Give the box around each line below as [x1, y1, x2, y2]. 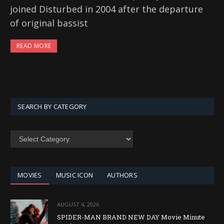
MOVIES [17, 170, 42, 180]
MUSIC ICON [55, 170, 93, 180]
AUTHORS [107, 170, 137, 180]
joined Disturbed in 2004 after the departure [10, 3, 203, 15]
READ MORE [16, 41, 51, 50]
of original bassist [10, 17, 88, 29]
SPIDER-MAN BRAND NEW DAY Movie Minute [57, 212, 205, 222]
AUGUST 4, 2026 [57, 200, 99, 208]
